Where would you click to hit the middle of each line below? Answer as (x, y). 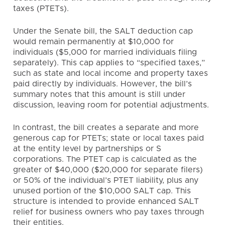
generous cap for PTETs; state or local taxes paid (108, 138)
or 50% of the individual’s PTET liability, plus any (106, 180)
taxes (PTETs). (41, 9)
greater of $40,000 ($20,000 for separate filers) (108, 170)
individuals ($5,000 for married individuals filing (105, 52)
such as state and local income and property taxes (110, 73)
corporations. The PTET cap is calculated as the (105, 159)
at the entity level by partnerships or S (87, 149)
